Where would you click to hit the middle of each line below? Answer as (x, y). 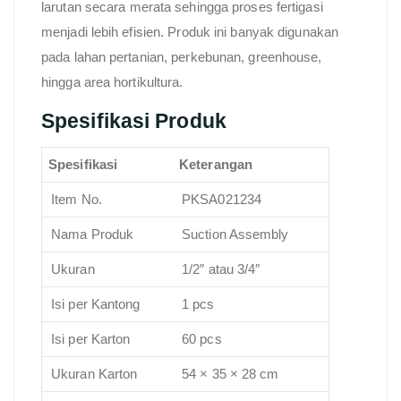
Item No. (77, 200)
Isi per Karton (91, 339)
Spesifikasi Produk (134, 121)
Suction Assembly (235, 235)
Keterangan (216, 165)
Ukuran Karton (94, 374)
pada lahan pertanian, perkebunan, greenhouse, (182, 57)
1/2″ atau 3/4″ (221, 269)
